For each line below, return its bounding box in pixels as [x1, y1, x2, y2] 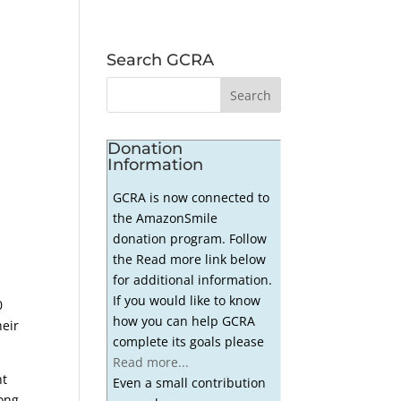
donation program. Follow [112, 229, 267, 247]
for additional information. [112, 270, 272, 288]
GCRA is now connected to [112, 188, 269, 206]
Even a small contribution [112, 373, 266, 391]
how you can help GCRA [112, 311, 255, 329]
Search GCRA [107, 50, 215, 70]
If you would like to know [112, 291, 260, 309]
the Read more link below [112, 250, 266, 268]
